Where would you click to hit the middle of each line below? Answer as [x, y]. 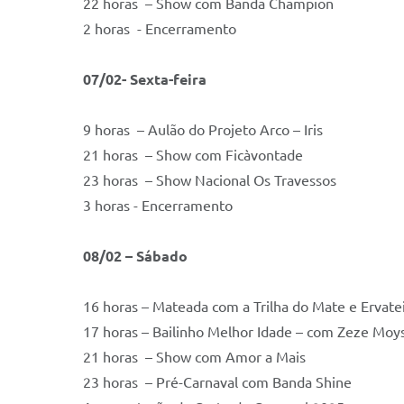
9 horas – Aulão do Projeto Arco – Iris [205, 130]
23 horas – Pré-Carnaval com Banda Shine [217, 382]
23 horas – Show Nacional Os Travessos [211, 180]
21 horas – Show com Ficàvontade [193, 155]
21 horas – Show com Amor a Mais [196, 357]
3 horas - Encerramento [158, 206]
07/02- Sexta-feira [147, 79]
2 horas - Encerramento [160, 29]
